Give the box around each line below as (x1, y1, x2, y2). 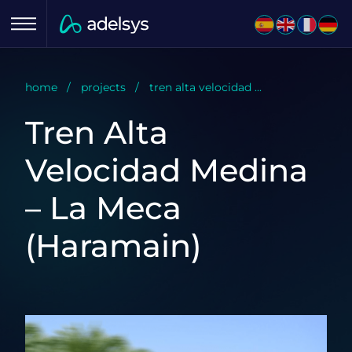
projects (81, 80, 126, 94)
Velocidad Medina (25, 151, 308, 189)
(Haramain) (25, 226, 202, 265)
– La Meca (25, 189, 181, 227)
